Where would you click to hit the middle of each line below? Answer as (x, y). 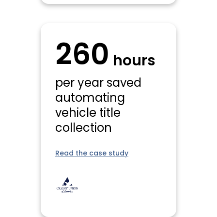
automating (90, 99)
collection (84, 129)
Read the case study (92, 154)
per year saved (98, 84)
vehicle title (88, 114)
